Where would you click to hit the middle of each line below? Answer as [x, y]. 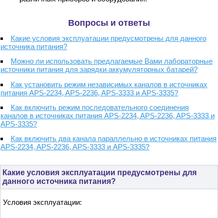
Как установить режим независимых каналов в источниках [109, 84]
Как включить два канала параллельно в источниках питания [114, 139]
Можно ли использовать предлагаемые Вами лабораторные [112, 61]
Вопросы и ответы [109, 23]
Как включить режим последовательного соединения [100, 107]
